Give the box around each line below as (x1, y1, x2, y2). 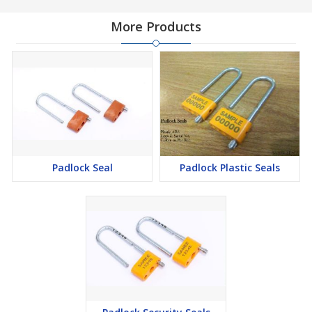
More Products (111, 18, 201, 35)
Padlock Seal (52, 161, 113, 174)
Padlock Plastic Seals (180, 161, 280, 174)
